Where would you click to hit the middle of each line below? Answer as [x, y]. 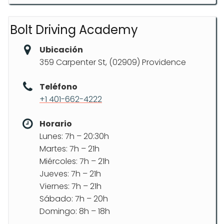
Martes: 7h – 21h [69, 149]
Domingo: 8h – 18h [75, 211]
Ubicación [61, 50]
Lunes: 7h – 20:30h [74, 136]
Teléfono [58, 87]
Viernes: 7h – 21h [70, 186]
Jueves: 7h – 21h [70, 174]
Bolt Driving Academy [74, 30]
